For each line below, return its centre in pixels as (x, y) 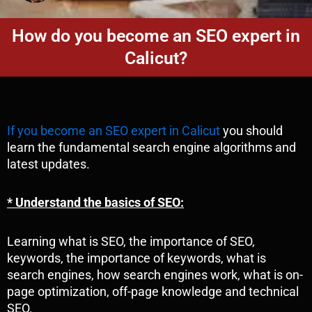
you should (251, 130)
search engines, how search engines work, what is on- (155, 274)
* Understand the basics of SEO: (95, 203)
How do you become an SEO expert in (156, 36)
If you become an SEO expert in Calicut (114, 130)
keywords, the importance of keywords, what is (136, 258)
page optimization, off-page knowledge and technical (153, 291)
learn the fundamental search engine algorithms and (151, 147)
